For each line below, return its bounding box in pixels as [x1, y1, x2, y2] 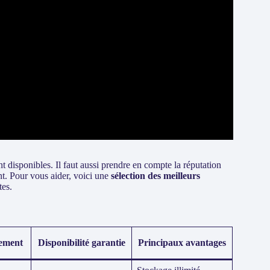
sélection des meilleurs [111, 171, 200, 181]
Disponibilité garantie [37, 237, 125, 248]
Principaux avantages [138, 237, 226, 248]
